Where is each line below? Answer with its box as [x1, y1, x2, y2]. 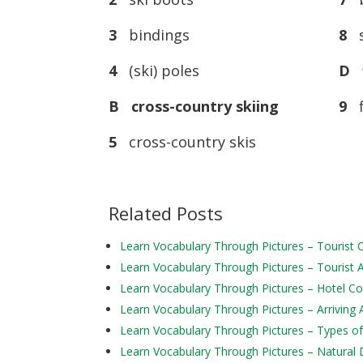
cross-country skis [121, 132, 257, 152]
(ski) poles [121, 61, 200, 81]
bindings [121, 25, 190, 45]
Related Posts [109, 201, 224, 226]
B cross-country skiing [109, 96, 280, 117]
